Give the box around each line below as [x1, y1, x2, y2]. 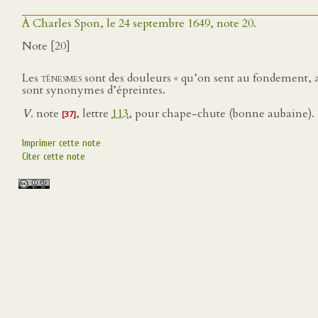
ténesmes [41, 70, 82, 86]
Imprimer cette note [22, 137, 101, 149]
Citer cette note [22, 150, 85, 163]
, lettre [76, 106, 111, 121]
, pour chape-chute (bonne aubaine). [128, 106, 314, 121]
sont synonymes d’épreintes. [22, 82, 165, 98]
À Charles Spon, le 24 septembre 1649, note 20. [22, 16, 256, 31]
